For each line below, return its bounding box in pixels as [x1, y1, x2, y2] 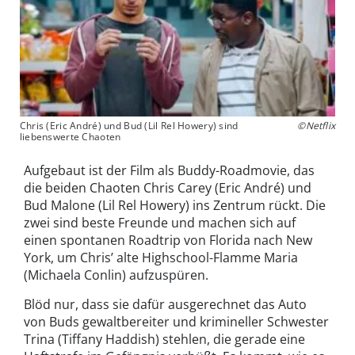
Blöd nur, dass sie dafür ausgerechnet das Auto [24, 296, 307, 314]
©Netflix [297, 119, 336, 133]
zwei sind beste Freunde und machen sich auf [24, 214, 296, 232]
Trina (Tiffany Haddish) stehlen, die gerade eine [24, 330, 305, 349]
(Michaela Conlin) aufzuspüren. [24, 266, 208, 284]
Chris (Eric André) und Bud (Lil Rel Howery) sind [19, 119, 239, 133]
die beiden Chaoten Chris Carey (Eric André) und [24, 179, 311, 197]
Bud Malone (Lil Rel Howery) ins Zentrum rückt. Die [24, 197, 326, 215]
